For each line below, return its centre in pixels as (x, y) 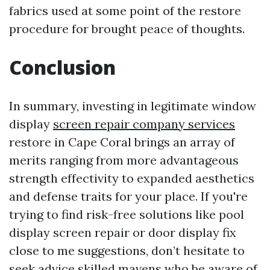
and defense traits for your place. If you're (128, 196)
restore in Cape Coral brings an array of (122, 142)
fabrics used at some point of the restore (125, 11)
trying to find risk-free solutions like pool (127, 214)
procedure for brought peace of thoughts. (127, 29)
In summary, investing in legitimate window (133, 106)
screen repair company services (144, 124)
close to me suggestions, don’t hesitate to (127, 250)
